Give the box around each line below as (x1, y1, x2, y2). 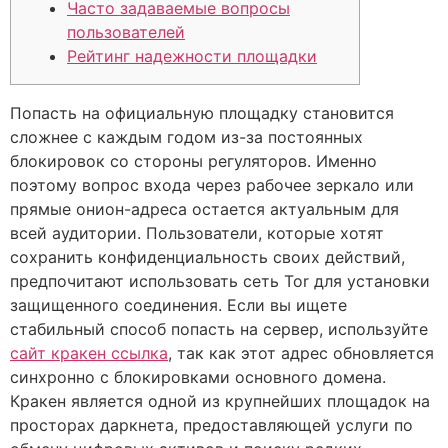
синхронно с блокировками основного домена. (10, 367, 386, 387)
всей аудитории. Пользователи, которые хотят (10, 223, 384, 243)
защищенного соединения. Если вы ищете (10, 295, 347, 315)
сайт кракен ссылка (10, 343, 168, 363)
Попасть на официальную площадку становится (10, 103, 394, 123)
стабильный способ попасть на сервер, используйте (10, 319, 428, 339)
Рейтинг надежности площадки (67, 46, 317, 67)
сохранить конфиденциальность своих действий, (10, 247, 405, 267)
